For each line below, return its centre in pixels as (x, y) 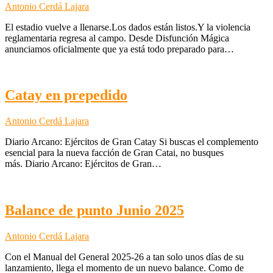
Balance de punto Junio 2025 (94, 211)
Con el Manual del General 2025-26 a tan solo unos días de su (124, 257)
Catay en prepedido (66, 95)
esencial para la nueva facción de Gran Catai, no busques (114, 153)
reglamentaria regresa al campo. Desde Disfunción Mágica (117, 38)
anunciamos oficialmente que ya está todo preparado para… (119, 49)
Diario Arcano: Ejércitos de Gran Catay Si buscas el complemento (132, 142)
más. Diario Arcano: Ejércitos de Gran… (83, 164)
